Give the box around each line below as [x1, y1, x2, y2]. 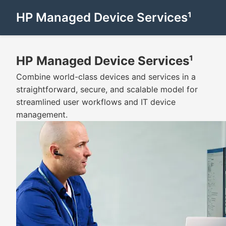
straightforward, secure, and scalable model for [16, 84, 198, 94]
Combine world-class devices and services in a [16, 72, 196, 82]
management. [16, 109, 68, 120]
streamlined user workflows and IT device [16, 97, 176, 107]
